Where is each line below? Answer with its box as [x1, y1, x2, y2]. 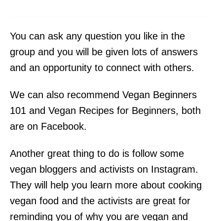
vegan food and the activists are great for [10, 195, 190, 206]
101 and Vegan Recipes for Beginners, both [10, 105, 201, 116]
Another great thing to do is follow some [10, 147, 184, 159]
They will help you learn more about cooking [10, 179, 202, 190]
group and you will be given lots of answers [10, 46, 198, 57]
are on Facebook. [10, 120, 87, 132]
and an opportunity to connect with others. [10, 62, 194, 73]
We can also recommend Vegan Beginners [10, 89, 197, 100]
